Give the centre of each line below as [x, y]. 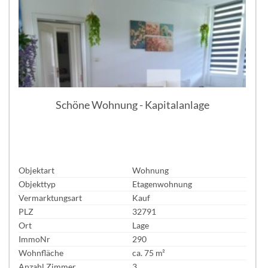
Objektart [36, 170]
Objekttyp [37, 184]
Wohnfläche [41, 253]
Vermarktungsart [50, 198]
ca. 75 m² [149, 253]
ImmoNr [34, 239]
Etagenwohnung [162, 184]
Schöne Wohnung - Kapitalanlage [132, 104]
